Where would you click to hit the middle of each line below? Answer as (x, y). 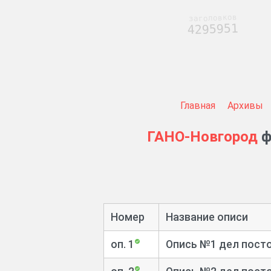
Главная (198, 106)
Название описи (207, 217)
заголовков (212, 18)
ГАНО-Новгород (202, 137)
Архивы (245, 106)
